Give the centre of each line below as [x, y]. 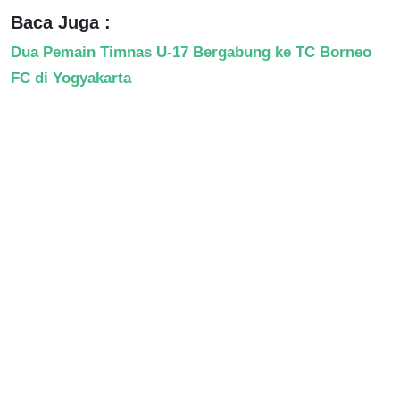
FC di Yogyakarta [71, 77]
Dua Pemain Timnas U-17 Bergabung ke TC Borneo [191, 51]
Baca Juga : [61, 22]
